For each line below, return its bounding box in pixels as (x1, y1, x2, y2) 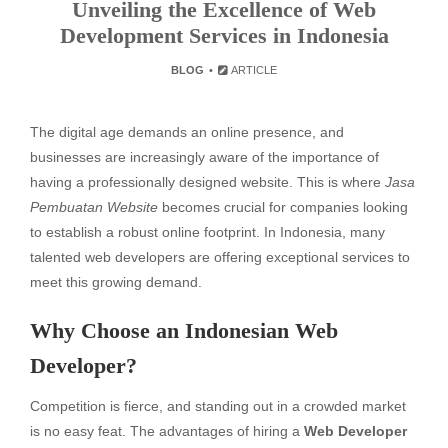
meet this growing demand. (30, 274, 202, 290)
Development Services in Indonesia (59, 23, 389, 48)
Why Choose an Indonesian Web (30, 317, 338, 343)
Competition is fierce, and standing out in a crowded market (30, 397, 406, 414)
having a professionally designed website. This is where (30, 174, 385, 190)
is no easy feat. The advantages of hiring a (30, 422, 304, 439)
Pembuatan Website (30, 199, 158, 215)
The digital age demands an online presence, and (30, 124, 344, 140)
